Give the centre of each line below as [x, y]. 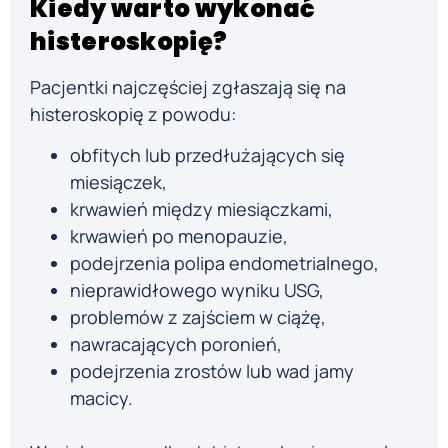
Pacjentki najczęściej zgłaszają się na [188, 86]
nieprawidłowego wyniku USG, [197, 289]
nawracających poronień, [176, 343]
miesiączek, [118, 181]
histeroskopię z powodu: [133, 113]
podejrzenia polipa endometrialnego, [224, 262]
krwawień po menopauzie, [179, 235]
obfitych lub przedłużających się [207, 154]
